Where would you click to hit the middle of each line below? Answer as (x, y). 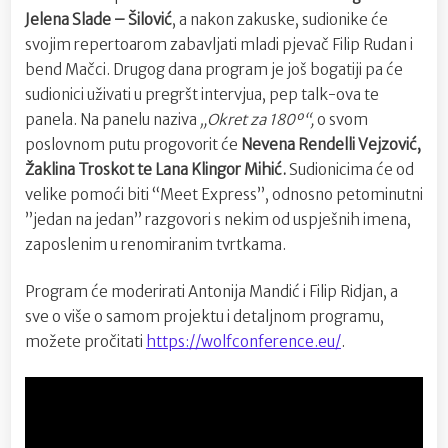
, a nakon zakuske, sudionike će (280, 19)
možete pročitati (85, 342)
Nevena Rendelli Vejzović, (331, 144)
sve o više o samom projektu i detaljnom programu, (204, 317)
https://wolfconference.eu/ (243, 342)
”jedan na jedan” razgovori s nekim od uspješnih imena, (218, 219)
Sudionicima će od (351, 169)
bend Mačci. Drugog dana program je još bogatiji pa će (214, 69)
